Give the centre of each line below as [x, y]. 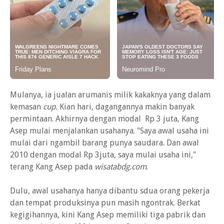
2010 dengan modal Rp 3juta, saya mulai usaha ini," [103, 155]
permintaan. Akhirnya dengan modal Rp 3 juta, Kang [104, 119]
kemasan [26, 107]
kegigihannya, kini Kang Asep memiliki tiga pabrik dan [108, 215]
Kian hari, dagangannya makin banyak [126, 107]
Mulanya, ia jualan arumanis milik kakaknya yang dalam [110, 95]
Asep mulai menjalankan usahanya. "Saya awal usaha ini [109, 131]
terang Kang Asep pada [52, 167]
